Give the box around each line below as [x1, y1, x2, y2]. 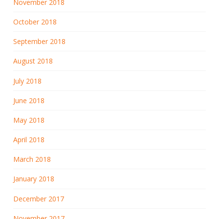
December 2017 [13, 194, 64, 203]
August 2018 [13, 56, 53, 66]
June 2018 [13, 95, 44, 105]
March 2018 [13, 154, 51, 164]
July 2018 [13, 76, 42, 86]
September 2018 [13, 37, 66, 46]
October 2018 [13, 17, 57, 26]
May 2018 [13, 115, 44, 125]
